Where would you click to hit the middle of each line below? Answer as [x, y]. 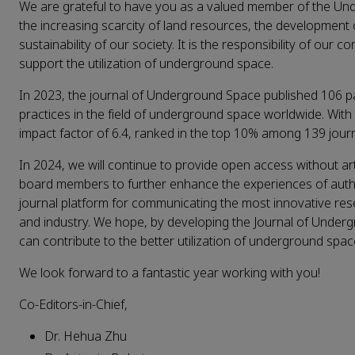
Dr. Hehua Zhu [86, 336]
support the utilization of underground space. [148, 63]
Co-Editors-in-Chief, [73, 304]
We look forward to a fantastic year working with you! [171, 273]
